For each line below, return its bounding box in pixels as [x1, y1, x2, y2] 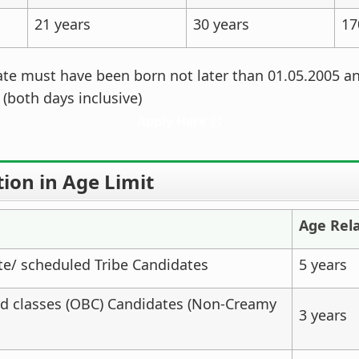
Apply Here [136, 112, 206, 130]
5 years [299, 255, 347, 274]
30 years [193, 14, 249, 34]
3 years [299, 305, 347, 325]
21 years [34, 14, 91, 34]
